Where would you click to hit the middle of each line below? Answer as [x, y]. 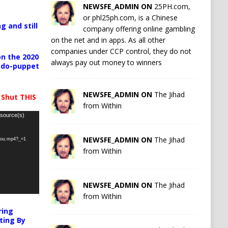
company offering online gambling [139, 28]
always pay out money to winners [106, 62]
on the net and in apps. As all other [108, 40]
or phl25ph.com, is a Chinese [130, 17]
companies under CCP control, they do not [121, 51]
